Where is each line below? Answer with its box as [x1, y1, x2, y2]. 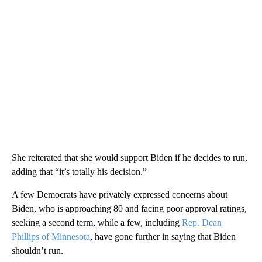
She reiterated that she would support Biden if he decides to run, [12, 153, 247, 163]
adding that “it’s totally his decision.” [12, 167, 147, 177]
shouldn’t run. [12, 246, 63, 256]
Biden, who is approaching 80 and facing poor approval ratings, [12, 204, 247, 214]
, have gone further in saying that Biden [90, 232, 236, 242]
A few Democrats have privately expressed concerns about [12, 189, 227, 200]
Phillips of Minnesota [12, 232, 90, 242]
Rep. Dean [182, 218, 222, 228]
